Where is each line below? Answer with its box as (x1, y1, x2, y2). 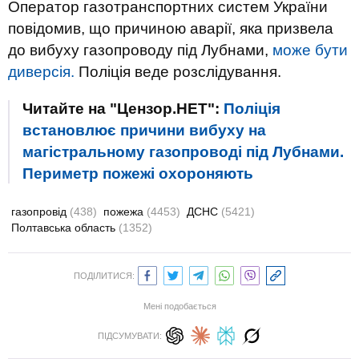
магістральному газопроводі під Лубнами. (22, 143, 344, 160)
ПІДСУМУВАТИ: (98, 331, 162, 341)
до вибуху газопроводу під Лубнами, (8, 42, 272, 58)
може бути (272, 42, 348, 58)
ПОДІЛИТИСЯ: (74, 271, 135, 280)
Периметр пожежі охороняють (22, 165, 253, 182)
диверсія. (8, 63, 75, 80)
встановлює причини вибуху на (22, 122, 266, 139)
